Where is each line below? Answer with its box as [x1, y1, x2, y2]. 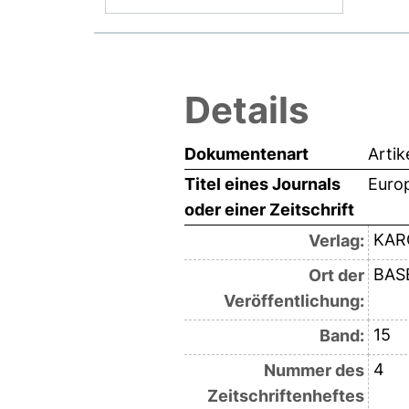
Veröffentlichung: [223, 291, 364, 311]
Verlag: [308, 231, 364, 251]
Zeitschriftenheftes [206, 386, 364, 406]
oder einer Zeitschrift [184, 200, 354, 220]
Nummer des [263, 361, 364, 381]
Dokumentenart [184, 144, 309, 164]
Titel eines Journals [184, 174, 341, 194]
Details [184, 88, 309, 133]
